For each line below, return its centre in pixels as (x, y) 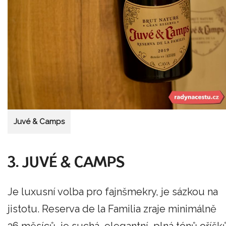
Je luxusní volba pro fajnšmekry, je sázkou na (113, 192)
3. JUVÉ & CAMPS (66, 163)
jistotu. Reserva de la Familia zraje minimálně (112, 209)
